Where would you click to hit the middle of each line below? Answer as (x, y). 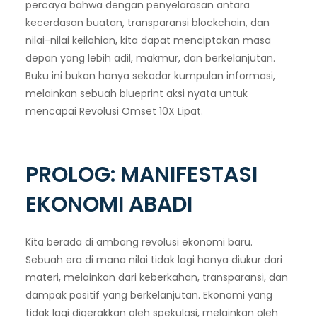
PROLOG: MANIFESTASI (142, 174)
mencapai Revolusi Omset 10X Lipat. (114, 111)
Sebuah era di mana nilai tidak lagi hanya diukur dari (154, 259)
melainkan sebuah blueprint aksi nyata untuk (137, 93)
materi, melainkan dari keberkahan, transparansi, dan (157, 277)
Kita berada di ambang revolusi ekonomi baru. (139, 242)
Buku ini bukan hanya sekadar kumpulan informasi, (150, 75)
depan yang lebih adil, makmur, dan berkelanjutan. (150, 58)
